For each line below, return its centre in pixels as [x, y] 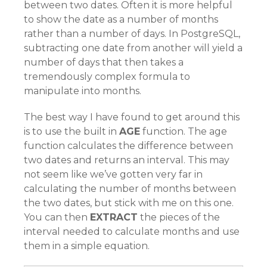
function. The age [184, 131]
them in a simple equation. [87, 246]
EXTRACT [114, 217]
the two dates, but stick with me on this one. [129, 203]
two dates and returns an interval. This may [127, 160]
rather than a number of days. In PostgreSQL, [132, 34]
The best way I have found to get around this [132, 117]
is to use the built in [72, 131]
